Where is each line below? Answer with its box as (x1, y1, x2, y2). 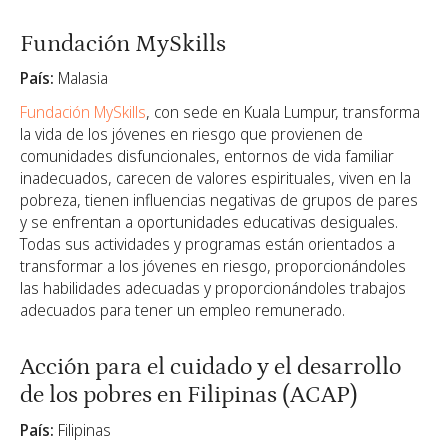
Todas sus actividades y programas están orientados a (20, 233, 395, 256)
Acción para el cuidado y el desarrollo (20, 353, 401, 381)
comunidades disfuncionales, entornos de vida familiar (20, 145, 394, 168)
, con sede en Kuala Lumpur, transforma (146, 101, 420, 124)
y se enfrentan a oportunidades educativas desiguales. (20, 211, 398, 234)
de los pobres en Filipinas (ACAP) (20, 381, 358, 409)
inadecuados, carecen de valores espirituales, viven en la (20, 167, 411, 190)
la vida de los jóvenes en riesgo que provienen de (20, 123, 363, 146)
